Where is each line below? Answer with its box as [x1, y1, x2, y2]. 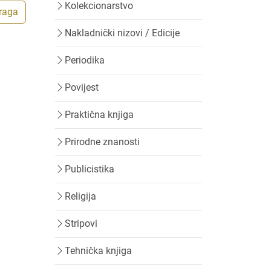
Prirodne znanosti [65, 136, 140, 148]
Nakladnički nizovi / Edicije [65, 27, 180, 39]
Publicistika [65, 163, 114, 175]
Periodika [65, 54, 105, 66]
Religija [65, 191, 96, 202]
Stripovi [65, 218, 97, 229]
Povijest [65, 82, 99, 93]
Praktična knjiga [65, 109, 134, 120]
